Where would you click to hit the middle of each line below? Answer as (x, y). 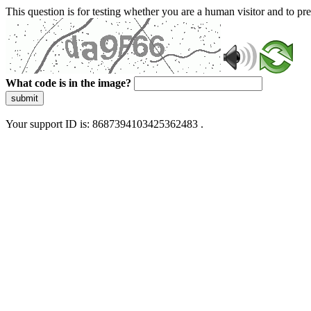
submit (25, 98)
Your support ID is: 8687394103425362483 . (104, 124)
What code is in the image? (68, 83)
